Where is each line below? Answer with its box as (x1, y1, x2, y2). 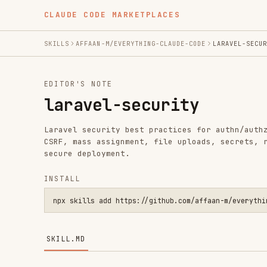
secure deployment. (38, 129, 113, 138)
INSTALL (38, 151, 70, 160)
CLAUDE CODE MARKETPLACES (38, 8, 157, 17)
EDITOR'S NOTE (38, 69, 98, 77)
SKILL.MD (40, 203, 74, 212)
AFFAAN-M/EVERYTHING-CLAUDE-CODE (66, 33, 179, 42)
